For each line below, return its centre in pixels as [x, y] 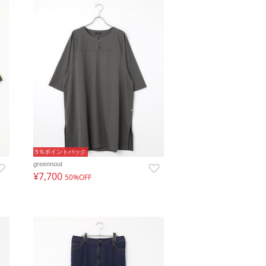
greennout [47, 164]
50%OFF [78, 178]
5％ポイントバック [60, 152]
